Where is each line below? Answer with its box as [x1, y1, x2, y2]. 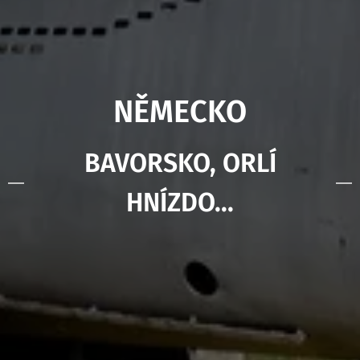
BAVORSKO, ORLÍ [84, 147, 276, 178]
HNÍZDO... [126, 186, 234, 218]
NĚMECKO [113, 92, 247, 130]
